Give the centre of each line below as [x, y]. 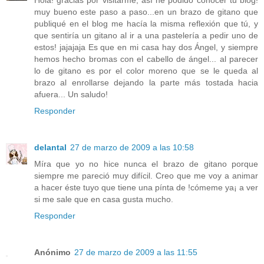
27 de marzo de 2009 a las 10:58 [132, 148]
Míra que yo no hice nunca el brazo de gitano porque [146, 164]
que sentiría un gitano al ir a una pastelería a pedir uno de [146, 36]
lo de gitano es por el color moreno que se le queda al [146, 71]
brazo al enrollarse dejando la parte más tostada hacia [146, 83]
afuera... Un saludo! [71, 95]
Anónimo [52, 253]
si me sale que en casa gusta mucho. [104, 199]
